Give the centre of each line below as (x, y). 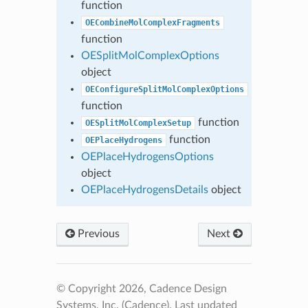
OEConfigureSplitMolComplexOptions (164, 89)
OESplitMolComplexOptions (150, 55)
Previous (97, 233)
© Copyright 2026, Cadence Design (141, 288)
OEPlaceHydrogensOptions (147, 156)
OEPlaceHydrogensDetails (144, 189)
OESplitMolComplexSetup (138, 123)
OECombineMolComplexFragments (152, 22)
